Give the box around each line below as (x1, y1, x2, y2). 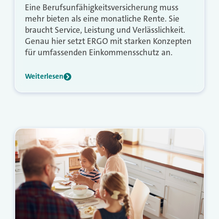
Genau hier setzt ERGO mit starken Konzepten (25, 36, 192, 47)
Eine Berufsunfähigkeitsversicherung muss (25, 2, 178, 13)
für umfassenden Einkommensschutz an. (25, 47, 173, 58)
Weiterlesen (25, 71, 64, 82)
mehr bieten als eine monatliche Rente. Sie (25, 13, 179, 24)
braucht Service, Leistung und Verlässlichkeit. (25, 24, 185, 36)
